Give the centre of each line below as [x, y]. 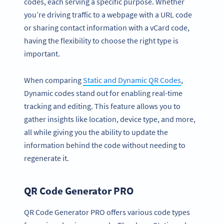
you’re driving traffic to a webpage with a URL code [108, 15]
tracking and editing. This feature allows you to [102, 106]
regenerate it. [46, 158]
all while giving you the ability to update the [96, 132]
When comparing [53, 80]
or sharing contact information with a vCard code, [107, 28]
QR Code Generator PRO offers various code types [107, 212]
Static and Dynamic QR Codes [132, 80]
